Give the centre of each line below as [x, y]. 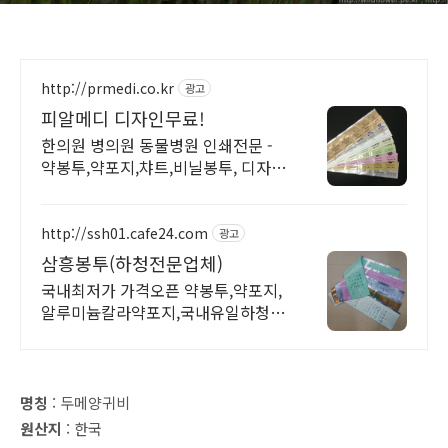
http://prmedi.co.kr [107, 87]
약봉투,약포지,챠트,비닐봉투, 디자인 [163, 167]
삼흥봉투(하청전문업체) [132, 263]
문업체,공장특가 [95, 334]
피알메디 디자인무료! [123, 118]
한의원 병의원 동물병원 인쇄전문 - [157, 145]
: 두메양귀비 [91, 402]
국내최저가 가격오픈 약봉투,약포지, [161, 290]
